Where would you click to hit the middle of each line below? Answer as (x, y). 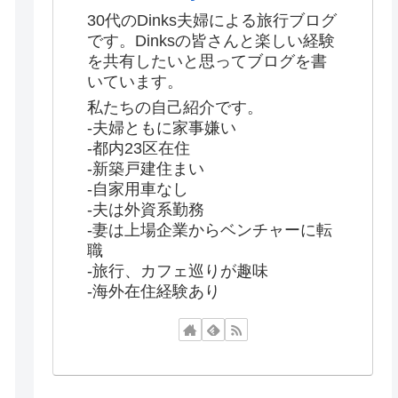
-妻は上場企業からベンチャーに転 (210, 230)
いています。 (135, 82)
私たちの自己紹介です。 (175, 107)
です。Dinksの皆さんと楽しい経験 (211, 41)
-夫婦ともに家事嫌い (162, 127)
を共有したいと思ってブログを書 (207, 62)
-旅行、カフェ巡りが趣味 (178, 271)
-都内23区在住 (139, 148)
